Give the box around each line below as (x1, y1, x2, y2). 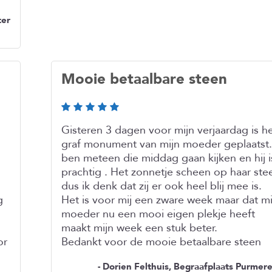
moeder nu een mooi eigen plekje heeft (61, 206, 255, 222)
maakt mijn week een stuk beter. (61, 220, 217, 236)
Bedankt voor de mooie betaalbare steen (61, 234, 261, 250)
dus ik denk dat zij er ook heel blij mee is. (61, 178, 262, 194)
